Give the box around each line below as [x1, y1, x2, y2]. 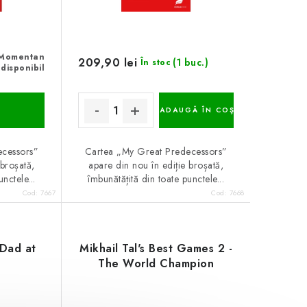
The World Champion [98, 256, 214, 272]
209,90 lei [78, 54, 138, 71]
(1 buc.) [173, 56, 209, 70]
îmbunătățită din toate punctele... [88, 172, 225, 186]
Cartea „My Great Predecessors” [84, 145, 228, 159]
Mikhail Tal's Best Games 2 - [79, 241, 233, 257]
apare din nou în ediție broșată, [88, 158, 224, 173]
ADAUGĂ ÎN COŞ [159, 105, 235, 116]
